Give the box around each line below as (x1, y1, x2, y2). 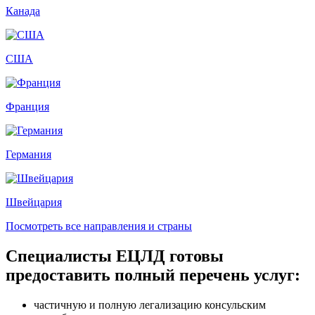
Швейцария (6, 195, 62, 208)
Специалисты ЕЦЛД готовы (6, 246, 224, 265)
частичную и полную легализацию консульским (34, 298, 266, 311)
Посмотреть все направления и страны (6, 219, 192, 232)
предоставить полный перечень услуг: (6, 265, 300, 284)
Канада (6, 4, 40, 17)
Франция (6, 100, 49, 112)
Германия (6, 148, 51, 160)
